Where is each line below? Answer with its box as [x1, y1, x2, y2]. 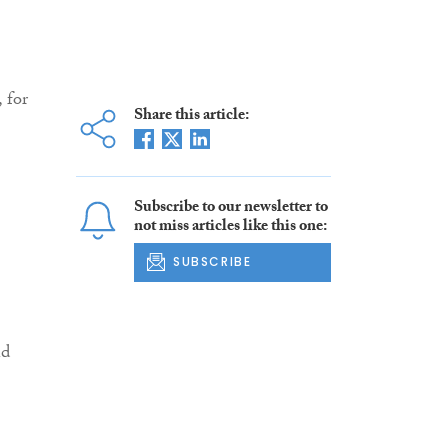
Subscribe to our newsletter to [133, 195, 328, 223]
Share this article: [133, 103, 249, 131]
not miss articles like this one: [133, 214, 327, 242]
